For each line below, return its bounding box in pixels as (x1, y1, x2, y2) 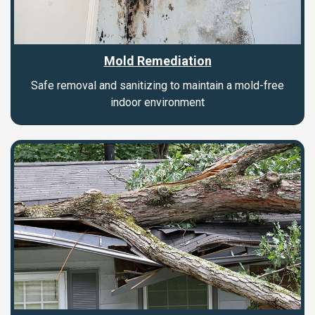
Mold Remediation (103, 53, 212, 68)
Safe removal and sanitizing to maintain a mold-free (31, 78, 284, 92)
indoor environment (110, 95, 205, 109)
